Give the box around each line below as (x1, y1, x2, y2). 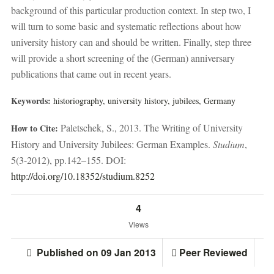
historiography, (53, 95, 105, 107)
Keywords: (10, 94, 53, 108)
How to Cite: (10, 121, 61, 135)
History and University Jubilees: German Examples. (10, 137, 213, 150)
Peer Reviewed (179, 245, 248, 259)
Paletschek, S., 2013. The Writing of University (60, 120, 243, 134)
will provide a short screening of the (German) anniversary (10, 51, 235, 64)
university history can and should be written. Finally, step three (10, 35, 251, 48)
